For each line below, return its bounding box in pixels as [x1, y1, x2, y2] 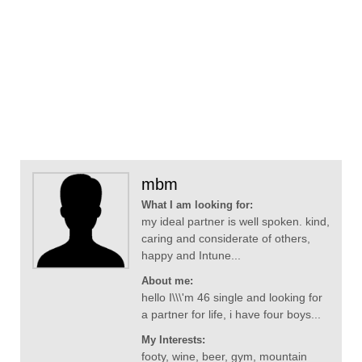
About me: [141, 275, 193, 288]
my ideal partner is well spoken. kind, [141, 215, 330, 229]
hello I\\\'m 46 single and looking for [141, 291, 322, 305]
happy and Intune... [141, 249, 241, 263]
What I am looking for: [141, 199, 253, 212]
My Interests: [141, 334, 205, 347]
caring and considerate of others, [141, 232, 310, 246]
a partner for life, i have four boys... [141, 308, 321, 322]
